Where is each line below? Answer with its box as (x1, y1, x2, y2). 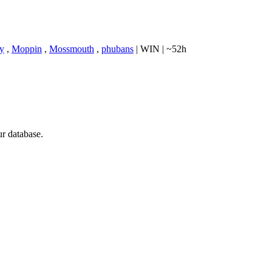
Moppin (12, 43, 42, 54)
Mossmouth (49, 43, 94, 54)
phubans (101, 43, 134, 54)
